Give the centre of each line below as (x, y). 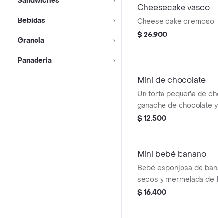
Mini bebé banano (172, 154)
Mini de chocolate (172, 80)
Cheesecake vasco (173, 8)
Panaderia (35, 61)
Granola (31, 41)
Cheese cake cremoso (176, 22)
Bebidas (31, 21)
